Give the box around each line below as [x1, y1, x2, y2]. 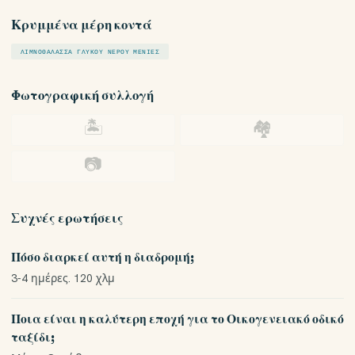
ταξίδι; [11, 330, 55, 345]
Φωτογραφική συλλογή [11, 87, 154, 103]
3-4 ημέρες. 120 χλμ [11, 271, 115, 285]
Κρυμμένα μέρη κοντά [11, 17, 152, 32]
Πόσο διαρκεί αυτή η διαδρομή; [11, 250, 194, 265]
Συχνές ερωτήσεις [11, 210, 124, 226]
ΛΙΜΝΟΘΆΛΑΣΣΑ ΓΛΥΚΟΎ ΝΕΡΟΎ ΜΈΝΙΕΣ [21, 48, 160, 55]
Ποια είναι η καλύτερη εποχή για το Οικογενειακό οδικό [11, 311, 344, 326]
